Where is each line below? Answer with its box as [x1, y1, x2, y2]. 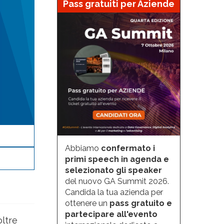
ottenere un [64, 198, 109, 208]
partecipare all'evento [64, 209, 157, 219]
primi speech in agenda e [64, 154, 169, 164]
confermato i [100, 143, 155, 153]
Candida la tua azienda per [64, 187, 163, 197]
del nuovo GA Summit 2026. [64, 176, 169, 186]
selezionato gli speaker [64, 165, 162, 175]
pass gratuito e [109, 198, 172, 208]
